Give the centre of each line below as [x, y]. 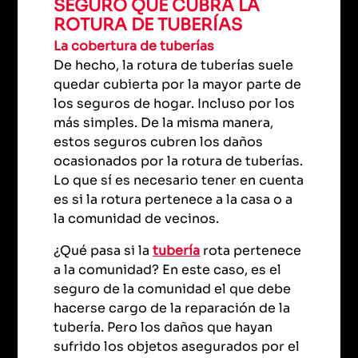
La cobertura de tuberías [134, 46]
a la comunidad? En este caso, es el [168, 269]
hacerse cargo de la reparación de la [172, 308]
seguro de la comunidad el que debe [173, 288]
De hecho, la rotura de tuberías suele [174, 65]
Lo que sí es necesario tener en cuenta [179, 180]
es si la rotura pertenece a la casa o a [173, 199]
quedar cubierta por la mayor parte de [178, 84]
